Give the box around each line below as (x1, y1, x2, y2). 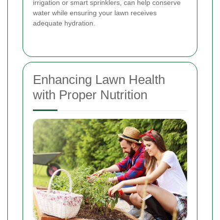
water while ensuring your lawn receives (33, 8, 157, 17)
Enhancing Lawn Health (33, 72, 165, 87)
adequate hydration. (33, 19, 95, 27)
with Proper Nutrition (33, 87, 147, 102)
